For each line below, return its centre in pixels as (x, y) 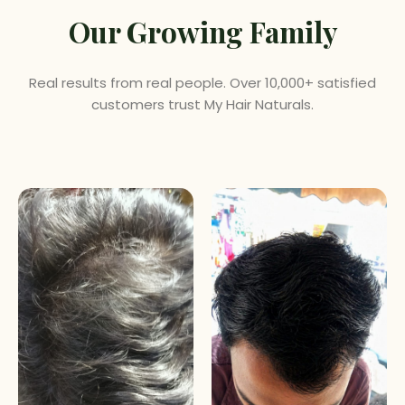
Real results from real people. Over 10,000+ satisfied (202, 83)
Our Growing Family (202, 32)
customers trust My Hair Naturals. (202, 105)
